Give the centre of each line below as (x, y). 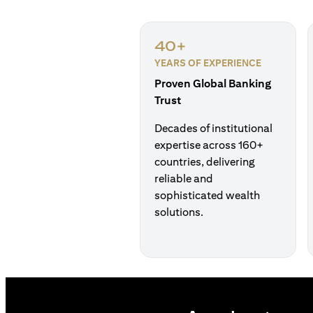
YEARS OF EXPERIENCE (208, 63)
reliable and (184, 179)
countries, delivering (205, 162)
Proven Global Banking (213, 83)
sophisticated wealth (207, 195)
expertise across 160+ (209, 145)
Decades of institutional (213, 128)
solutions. (179, 212)
